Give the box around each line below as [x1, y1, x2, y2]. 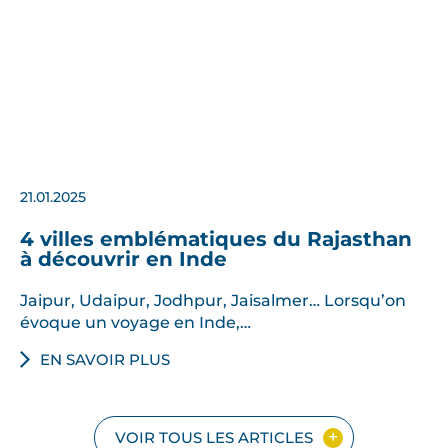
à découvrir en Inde [20, 246, 227, 271]
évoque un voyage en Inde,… [20, 311, 251, 332]
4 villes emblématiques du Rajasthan [20, 226, 412, 251]
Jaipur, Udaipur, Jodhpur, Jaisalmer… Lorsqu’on [20, 289, 406, 310]
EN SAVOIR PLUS [40, 349, 170, 369]
